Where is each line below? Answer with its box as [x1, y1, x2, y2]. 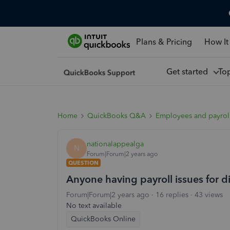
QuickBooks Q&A [87, 111, 146, 120]
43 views [195, 190, 223, 199]
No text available [66, 201, 122, 210]
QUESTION [68, 159, 99, 166]
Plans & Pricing [136, 36, 192, 47]
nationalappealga [87, 139, 144, 148]
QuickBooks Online [71, 215, 136, 223]
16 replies [156, 190, 188, 199]
